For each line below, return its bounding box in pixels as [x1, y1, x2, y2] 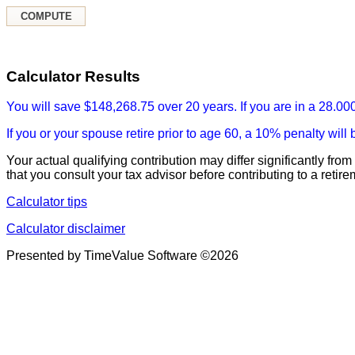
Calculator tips [6, 195, 87, 209]
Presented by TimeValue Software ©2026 [6, 249, 239, 263]
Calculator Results [6, 67, 140, 85]
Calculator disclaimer [6, 222, 125, 236]
